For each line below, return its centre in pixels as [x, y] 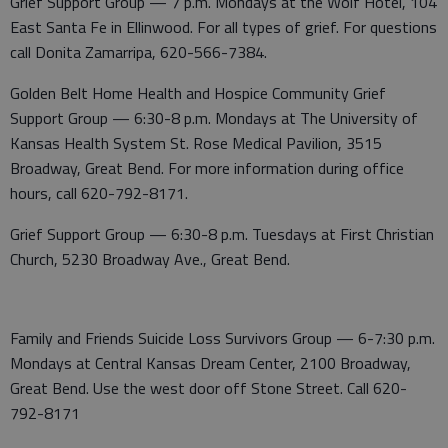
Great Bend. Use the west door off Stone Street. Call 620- [208, 387]
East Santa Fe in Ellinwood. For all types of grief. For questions [223, 26]
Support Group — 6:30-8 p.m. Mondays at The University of [214, 117]
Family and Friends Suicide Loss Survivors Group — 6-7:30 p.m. [222, 337]
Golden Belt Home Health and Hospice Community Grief [198, 92]
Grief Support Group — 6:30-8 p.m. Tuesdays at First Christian [222, 233]
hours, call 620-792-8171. [99, 192]
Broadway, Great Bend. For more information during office [207, 167]
